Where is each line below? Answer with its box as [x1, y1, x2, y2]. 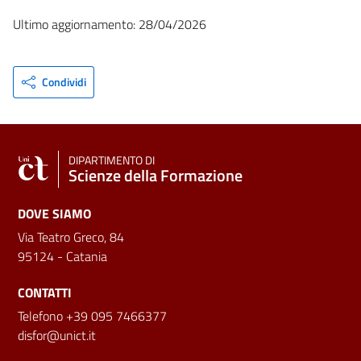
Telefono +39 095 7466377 [18, 305, 167, 326]
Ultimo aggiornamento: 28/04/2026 [13, 14, 206, 34]
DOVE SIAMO [18, 203, 91, 223]
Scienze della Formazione [68, 162, 243, 188]
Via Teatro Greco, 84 [18, 226, 124, 247]
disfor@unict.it [18, 325, 96, 345]
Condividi [41, 73, 86, 90]
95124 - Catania [18, 246, 107, 266]
